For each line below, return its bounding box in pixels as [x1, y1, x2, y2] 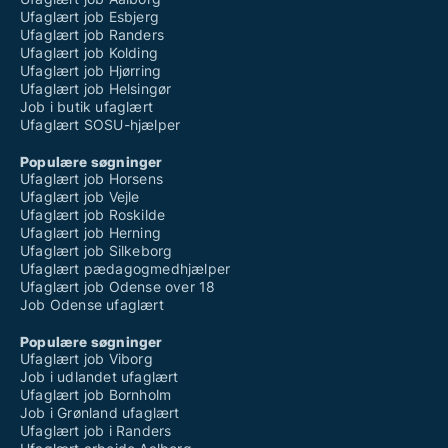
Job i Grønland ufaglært [20, 404, 180, 422]
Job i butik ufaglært [20, 98, 153, 116]
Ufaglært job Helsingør [20, 80, 172, 98]
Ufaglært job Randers [20, 26, 164, 44]
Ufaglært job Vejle [20, 188, 140, 206]
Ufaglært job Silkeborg [20, 242, 173, 260]
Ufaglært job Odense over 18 [20, 278, 216, 296]
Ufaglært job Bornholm [20, 386, 172, 404]
